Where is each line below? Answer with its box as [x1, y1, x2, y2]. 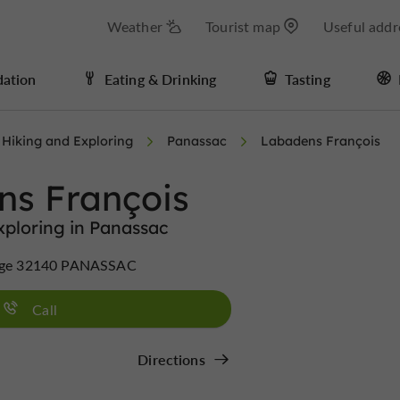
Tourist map [205, 17, 280, 36]
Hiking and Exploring [2, 133, 133, 149]
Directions [137, 350, 205, 369]
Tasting [284, 69, 330, 88]
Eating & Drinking [104, 69, 217, 88]
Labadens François [261, 133, 380, 149]
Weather [106, 17, 162, 36]
